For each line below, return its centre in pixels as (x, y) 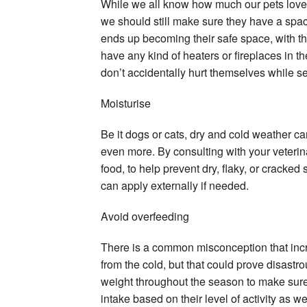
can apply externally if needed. (175, 186)
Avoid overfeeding (145, 217)
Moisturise (126, 103)
